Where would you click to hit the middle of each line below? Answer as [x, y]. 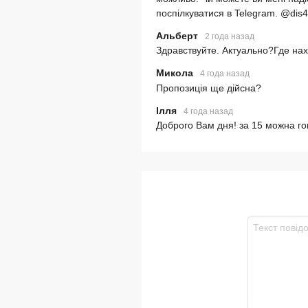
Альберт [178, 35]
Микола [176, 73]
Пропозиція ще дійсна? [208, 88]
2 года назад [229, 36]
